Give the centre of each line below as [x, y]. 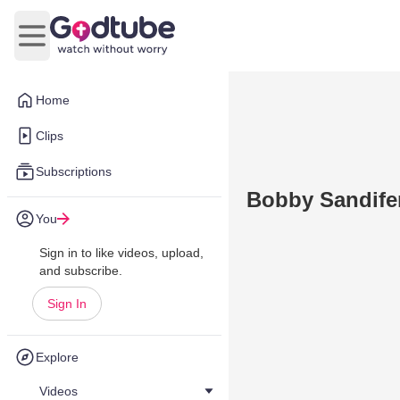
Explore [57, 357]
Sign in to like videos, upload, [121, 253]
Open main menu [85, 45]
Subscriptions [74, 171]
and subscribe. [81, 271]
